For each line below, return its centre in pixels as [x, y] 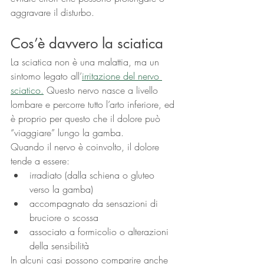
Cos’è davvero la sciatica [87, 44]
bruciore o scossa [64, 218]
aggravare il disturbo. [52, 13]
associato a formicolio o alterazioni [100, 232]
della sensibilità [59, 246]
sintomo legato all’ [46, 76]
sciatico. [27, 90]
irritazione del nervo [122, 76]
